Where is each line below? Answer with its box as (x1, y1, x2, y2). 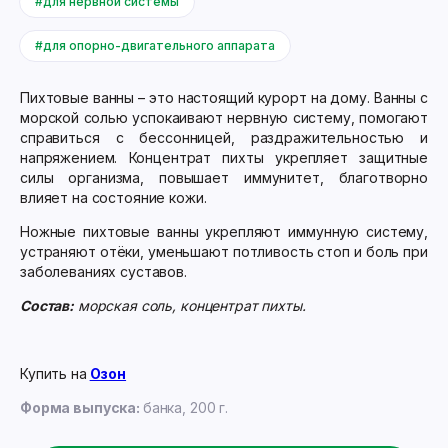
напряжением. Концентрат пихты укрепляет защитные (20, 149, 428, 166)
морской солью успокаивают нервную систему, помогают (20, 109, 428, 126)
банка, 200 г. (142, 399, 229, 416)
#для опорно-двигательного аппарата (35, 38, 275, 53)
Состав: (20, 297, 75, 314)
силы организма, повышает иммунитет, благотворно (20, 169, 428, 186)
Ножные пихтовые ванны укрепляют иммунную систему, (20, 223, 428, 240)
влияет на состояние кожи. (20, 189, 207, 206)
